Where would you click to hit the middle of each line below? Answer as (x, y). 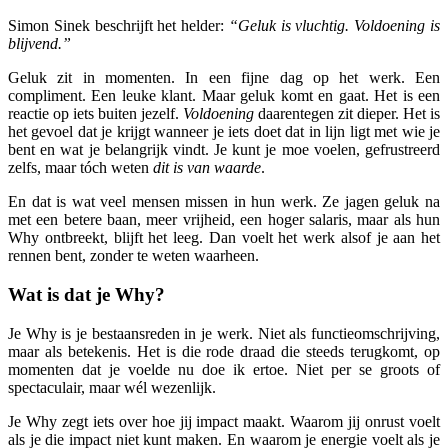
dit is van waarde (207, 168)
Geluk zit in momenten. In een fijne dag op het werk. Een (224, 78)
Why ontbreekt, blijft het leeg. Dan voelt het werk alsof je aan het (224, 238)
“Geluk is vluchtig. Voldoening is (334, 26)
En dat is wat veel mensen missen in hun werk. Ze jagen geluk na (224, 202)
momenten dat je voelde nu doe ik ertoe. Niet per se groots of (224, 369)
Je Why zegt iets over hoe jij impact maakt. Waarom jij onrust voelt (224, 421)
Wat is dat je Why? (86, 295)
